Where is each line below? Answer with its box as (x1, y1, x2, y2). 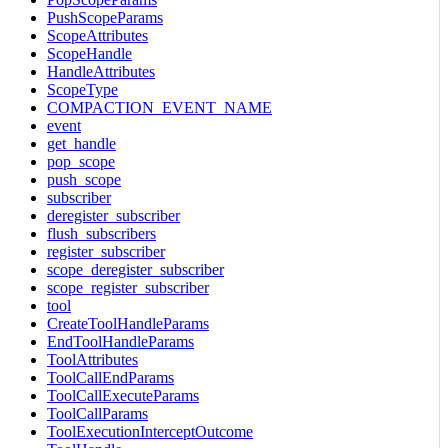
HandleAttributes (47, 62, 155, 80)
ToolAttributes (47, 350, 138, 368)
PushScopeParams (47, 8, 163, 26)
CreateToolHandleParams (47, 314, 209, 332)
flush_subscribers (47, 224, 156, 242)
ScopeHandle (47, 44, 132, 62)
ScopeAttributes (47, 26, 148, 44)
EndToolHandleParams (47, 332, 194, 350)
